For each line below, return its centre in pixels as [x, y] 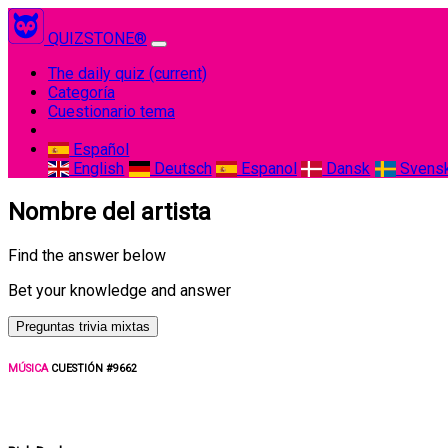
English [97, 168]
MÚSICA [28, 368]
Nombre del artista [109, 211]
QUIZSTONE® [97, 38]
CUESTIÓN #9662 [92, 368]
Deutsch [180, 168]
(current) [178, 73]
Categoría [81, 92]
